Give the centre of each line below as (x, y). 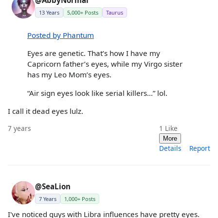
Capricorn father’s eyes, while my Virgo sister (105, 64)
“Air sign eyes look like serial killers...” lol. (97, 93)
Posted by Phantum (61, 35)
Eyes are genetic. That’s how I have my (94, 53)
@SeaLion (53, 186)
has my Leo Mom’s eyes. (69, 75)
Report (200, 148)
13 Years (49, 12)
